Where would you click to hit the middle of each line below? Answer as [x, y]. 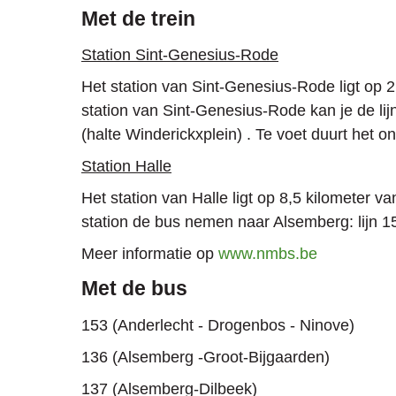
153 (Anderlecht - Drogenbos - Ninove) [218, 325]
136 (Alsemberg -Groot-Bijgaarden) [206, 357]
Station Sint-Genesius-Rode [180, 55]
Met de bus [134, 289]
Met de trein [138, 19]
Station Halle [126, 167]
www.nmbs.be [268, 254]
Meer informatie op [150, 254]
